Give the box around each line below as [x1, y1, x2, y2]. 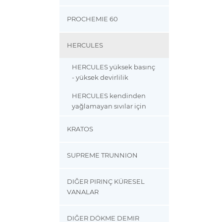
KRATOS [67, 125, 94, 133]
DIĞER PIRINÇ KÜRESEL [67, 178, 145, 186]
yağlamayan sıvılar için [72, 103, 147, 111]
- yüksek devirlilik [72, 74, 129, 82]
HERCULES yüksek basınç [72, 63, 156, 71]
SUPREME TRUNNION [67, 152, 138, 160]
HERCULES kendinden [72, 92, 146, 100]
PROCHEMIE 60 [67, 15, 118, 23]
